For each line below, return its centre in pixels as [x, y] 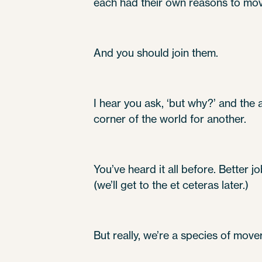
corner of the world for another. [170, 119]
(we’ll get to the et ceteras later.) [171, 185]
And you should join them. [156, 53]
